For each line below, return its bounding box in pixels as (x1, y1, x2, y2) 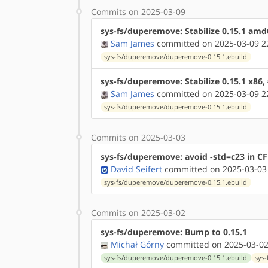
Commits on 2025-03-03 (91, 132, 185, 143)
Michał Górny (111, 239, 164, 250)
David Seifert (111, 163, 162, 175)
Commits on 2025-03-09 (91, 6, 185, 17)
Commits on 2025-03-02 (91, 207, 185, 218)
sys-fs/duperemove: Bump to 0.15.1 (100, 226, 247, 237)
